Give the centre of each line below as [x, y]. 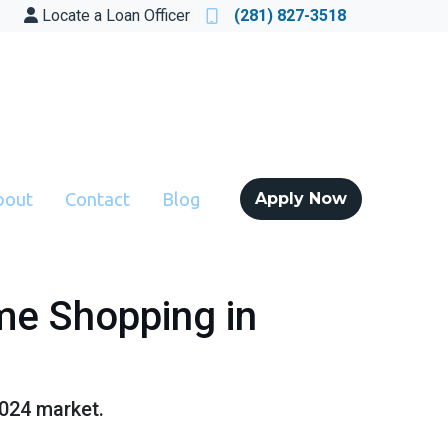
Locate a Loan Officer [116, 15]
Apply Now [300, 198]
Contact [97, 199]
